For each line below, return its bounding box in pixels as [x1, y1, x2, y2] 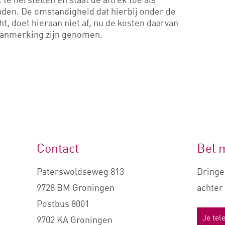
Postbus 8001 [36, 198, 89, 209]
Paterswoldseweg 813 [36, 166, 124, 177]
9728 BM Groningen [36, 182, 115, 193]
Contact [36, 140, 79, 156]
